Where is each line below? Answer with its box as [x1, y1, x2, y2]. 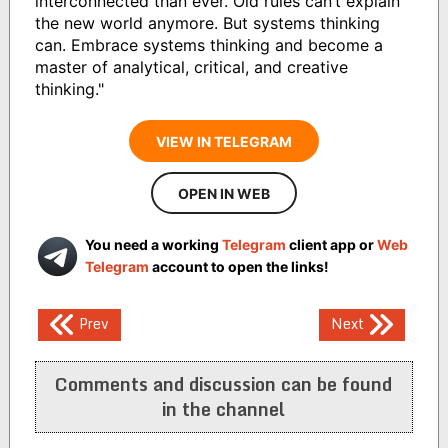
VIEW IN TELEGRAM [155, 132, 292, 150]
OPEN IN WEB [177, 184, 270, 202]
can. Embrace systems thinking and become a [34, 34, 383, 55]
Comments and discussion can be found [55, 368, 393, 399]
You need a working [84, 235, 222, 253]
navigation [34, 336, 168, 379]
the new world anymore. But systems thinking [34, 12, 380, 33]
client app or [285, 235, 377, 253]
